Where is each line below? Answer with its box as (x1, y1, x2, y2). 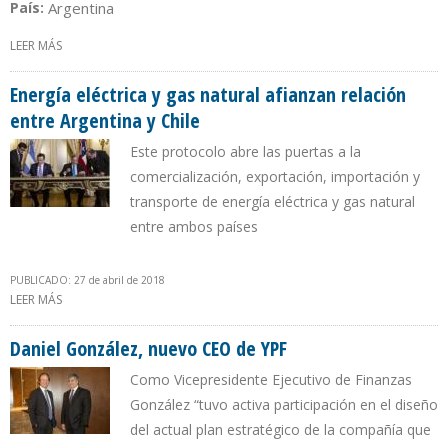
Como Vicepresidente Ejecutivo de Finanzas (130, 369, 412, 389)
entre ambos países (130, 216, 258, 236)
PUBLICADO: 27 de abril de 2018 (10, 272, 165, 287)
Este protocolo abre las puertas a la (130, 141, 361, 161)
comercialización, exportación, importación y (130, 166, 420, 186)
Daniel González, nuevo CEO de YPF (10, 334, 287, 362)
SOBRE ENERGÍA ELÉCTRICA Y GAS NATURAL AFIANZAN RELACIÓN (62, 290, 427, 308)
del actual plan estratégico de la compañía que (130, 419, 431, 439)
